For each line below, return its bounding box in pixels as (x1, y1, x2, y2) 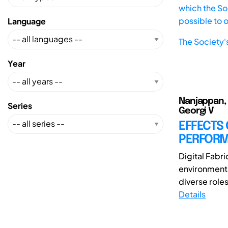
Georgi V (179, 106, 214, 116)
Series (8, 100, 32, 111)
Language (8, 15, 46, 26)
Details (179, 188, 206, 199)
